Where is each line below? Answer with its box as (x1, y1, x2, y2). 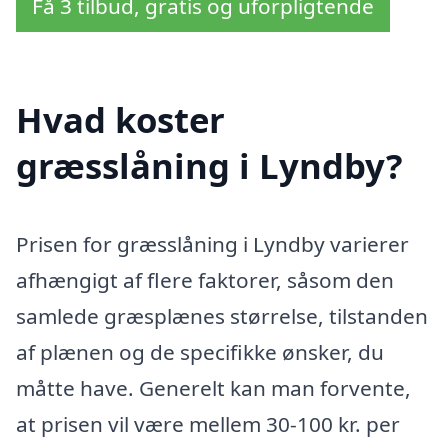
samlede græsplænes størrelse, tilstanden (16, 301, 428, 330)
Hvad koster (16, 95, 225, 143)
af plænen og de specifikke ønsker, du (16, 337, 384, 366)
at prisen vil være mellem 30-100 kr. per (16, 409, 400, 438)
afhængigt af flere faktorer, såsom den (16, 265, 394, 294)
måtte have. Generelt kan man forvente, (16, 373, 411, 402)
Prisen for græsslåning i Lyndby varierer (16, 229, 409, 258)
